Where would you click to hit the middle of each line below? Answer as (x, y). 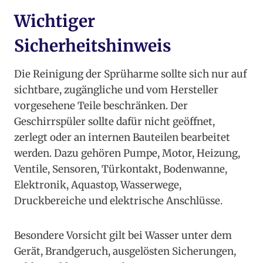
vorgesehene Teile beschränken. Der (101, 106)
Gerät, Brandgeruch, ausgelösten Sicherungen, (125, 252)
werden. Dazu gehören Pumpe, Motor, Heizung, (127, 154)
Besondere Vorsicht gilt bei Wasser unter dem (123, 236)
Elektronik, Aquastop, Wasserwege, (98, 185)
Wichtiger (55, 21)
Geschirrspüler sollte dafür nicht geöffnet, (114, 122)
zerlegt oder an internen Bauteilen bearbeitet (122, 138)
